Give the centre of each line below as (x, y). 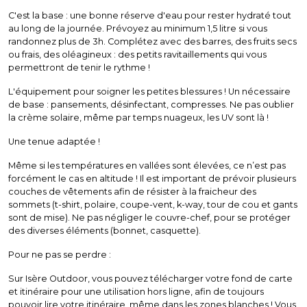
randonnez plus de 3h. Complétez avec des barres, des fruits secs (152, 41)
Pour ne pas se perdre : (60, 255)
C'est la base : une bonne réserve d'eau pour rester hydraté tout (150, 15)
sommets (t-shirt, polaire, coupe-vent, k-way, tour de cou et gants (153, 205)
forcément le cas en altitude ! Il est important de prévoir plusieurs (152, 179)
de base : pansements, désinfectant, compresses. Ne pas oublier (151, 105)
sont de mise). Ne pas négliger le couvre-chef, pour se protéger (149, 218)
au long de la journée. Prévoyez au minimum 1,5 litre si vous (138, 28)
